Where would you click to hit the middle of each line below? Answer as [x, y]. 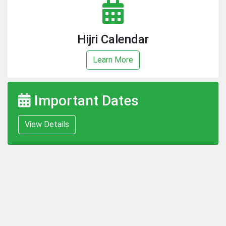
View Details [47, 125]
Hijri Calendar [113, 40]
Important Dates [85, 101]
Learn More [113, 60]
